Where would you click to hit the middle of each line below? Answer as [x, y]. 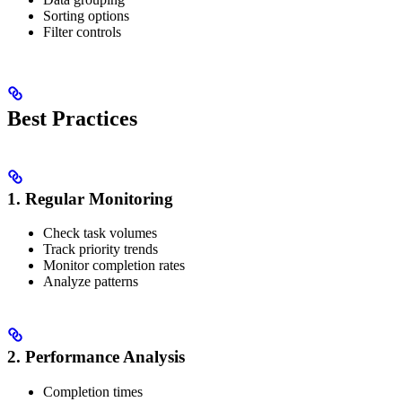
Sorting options [86, 15]
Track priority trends [100, 249]
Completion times [93, 391]
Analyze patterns [91, 282]
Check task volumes [100, 233]
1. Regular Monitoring [90, 198]
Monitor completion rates [114, 266]
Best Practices [72, 118]
